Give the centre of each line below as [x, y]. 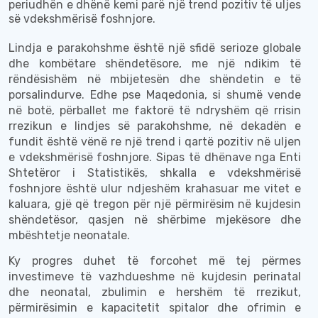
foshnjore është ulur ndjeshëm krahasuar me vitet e [155, 188]
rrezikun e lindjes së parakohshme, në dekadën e [155, 126]
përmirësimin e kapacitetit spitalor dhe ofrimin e [155, 308]
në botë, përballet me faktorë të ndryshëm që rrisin [155, 110]
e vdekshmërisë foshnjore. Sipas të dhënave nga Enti [155, 157]
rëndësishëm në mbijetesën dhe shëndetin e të [155, 79]
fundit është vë [51, 142]
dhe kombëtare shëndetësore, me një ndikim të [155, 64]
